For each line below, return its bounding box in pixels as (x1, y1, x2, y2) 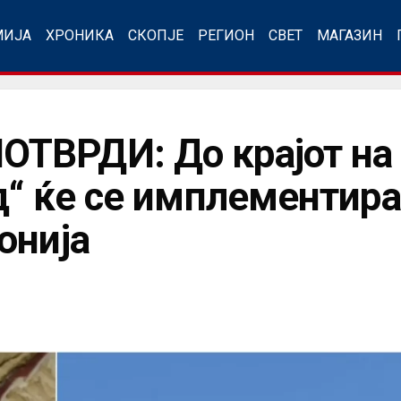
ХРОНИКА (46, 27, 114, 44)
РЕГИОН (198, 27, 254, 44)
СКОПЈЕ (128, 27, 183, 44)
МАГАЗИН (317, 27, 382, 44)
